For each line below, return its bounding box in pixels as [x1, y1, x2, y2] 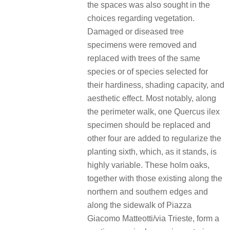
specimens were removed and [87, 40, 197, 49]
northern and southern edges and [87, 187, 208, 196]
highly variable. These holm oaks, [87, 160, 209, 169]
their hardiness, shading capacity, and [87, 80, 224, 89]
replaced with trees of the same [87, 53, 200, 63]
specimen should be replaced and [87, 120, 210, 129]
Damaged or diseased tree [87, 27, 184, 36]
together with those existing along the [87, 174, 222, 183]
